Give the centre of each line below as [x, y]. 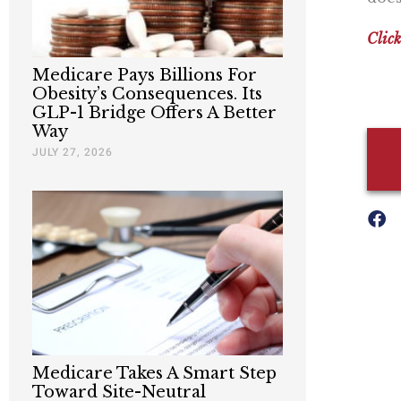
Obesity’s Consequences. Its [147, 94]
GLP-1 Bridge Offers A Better [154, 112]
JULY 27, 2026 [73, 152]
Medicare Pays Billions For [145, 75]
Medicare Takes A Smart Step [154, 374]
